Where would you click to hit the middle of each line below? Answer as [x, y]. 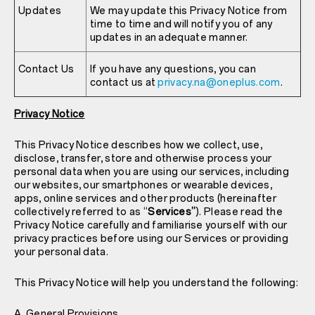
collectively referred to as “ [81, 212]
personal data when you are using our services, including [152, 172]
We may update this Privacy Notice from [189, 11]
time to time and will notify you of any [181, 24]
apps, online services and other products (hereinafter [145, 198]
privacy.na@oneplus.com [219, 82]
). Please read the [239, 212]
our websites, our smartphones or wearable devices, [143, 185]
